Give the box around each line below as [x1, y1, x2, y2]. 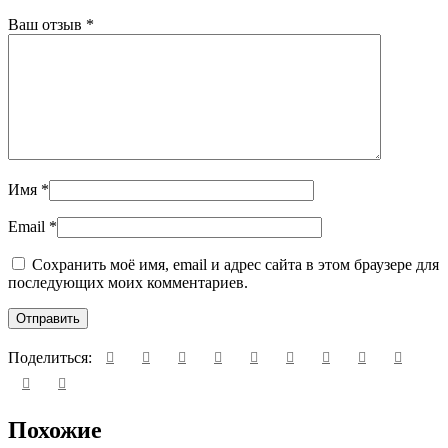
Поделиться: [8, 349, 92, 367]
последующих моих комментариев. [8, 274, 248, 292]
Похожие [8, 417, 102, 444]
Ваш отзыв [8, 16, 86, 34]
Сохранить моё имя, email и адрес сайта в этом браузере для [32, 256, 439, 274]
